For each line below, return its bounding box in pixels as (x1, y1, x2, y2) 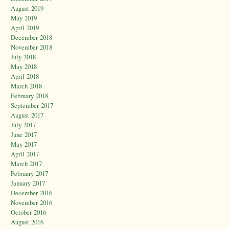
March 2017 (11, 159, 42, 169)
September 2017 (11, 101, 53, 110)
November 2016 (11, 198, 52, 208)
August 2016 (11, 217, 43, 227)
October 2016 (11, 208, 46, 217)
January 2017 (11, 178, 45, 188)
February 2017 (11, 169, 48, 178)
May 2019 (11, 13, 37, 23)
